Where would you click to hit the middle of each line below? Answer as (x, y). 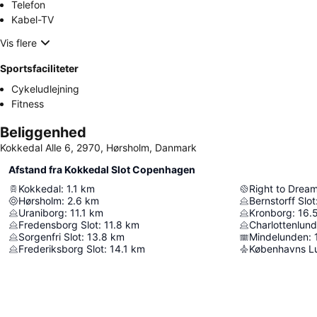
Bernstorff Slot (282, 201)
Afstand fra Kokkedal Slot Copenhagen (102, 170)
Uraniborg (41, 213)
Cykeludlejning (45, 89)
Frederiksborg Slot (61, 249)
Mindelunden (279, 237)
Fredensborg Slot (58, 225)
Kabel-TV (33, 20)
